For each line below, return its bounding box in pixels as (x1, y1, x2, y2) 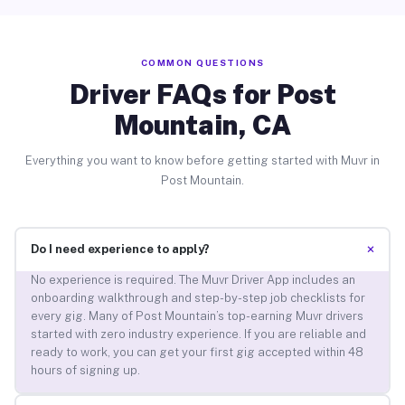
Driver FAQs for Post (69, 77, 336, 110)
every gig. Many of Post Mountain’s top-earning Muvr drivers (30, 309, 363, 324)
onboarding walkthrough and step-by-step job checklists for (30, 291, 365, 306)
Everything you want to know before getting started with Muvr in (25, 153, 380, 167)
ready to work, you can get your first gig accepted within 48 (30, 345, 363, 360)
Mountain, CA (114, 108, 291, 141)
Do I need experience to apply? (30, 242, 210, 257)
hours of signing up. (30, 363, 140, 378)
